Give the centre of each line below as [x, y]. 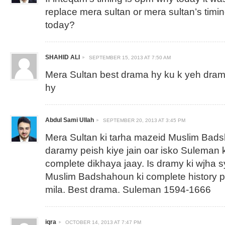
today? [60, 25]
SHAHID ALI [63, 57]
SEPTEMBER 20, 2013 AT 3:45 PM [144, 120]
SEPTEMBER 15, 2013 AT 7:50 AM [130, 58]
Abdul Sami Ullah [70, 120]
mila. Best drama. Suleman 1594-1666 [128, 190]
